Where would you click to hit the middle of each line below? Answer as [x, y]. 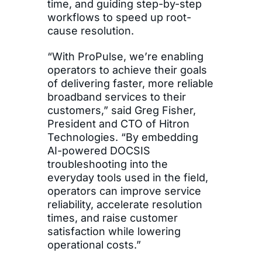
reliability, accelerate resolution [125, 205]
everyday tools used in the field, [127, 178]
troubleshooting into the [107, 164]
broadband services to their [116, 97]
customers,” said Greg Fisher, [121, 111]
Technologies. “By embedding [123, 137]
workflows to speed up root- [119, 18]
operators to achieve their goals [127, 70]
